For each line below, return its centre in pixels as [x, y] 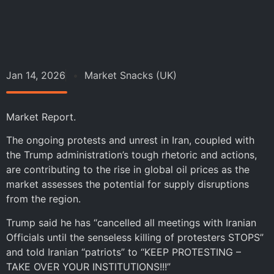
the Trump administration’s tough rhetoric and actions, [131, 155]
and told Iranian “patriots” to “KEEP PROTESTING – [124, 252]
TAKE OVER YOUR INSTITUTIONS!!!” [88, 266]
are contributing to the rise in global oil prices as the [128, 170]
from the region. [43, 199]
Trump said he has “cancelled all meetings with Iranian [131, 222]
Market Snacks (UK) [131, 75]
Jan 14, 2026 [36, 75]
